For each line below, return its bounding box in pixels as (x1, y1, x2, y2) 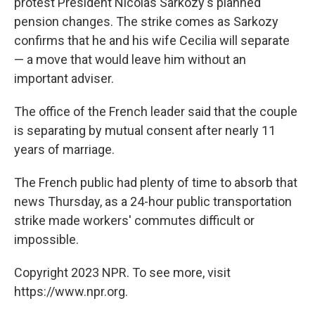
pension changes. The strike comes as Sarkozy (14, 13, 278, 29)
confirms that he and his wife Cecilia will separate (14, 32, 290, 48)
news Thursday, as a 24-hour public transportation (14, 193, 292, 209)
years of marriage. (14, 141, 115, 157)
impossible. (14, 231, 79, 247)
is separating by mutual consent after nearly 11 (14, 122, 276, 138)
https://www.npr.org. (14, 283, 128, 299)
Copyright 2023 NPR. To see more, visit (14, 264, 231, 280)
